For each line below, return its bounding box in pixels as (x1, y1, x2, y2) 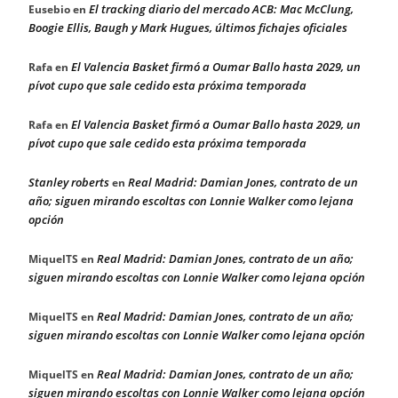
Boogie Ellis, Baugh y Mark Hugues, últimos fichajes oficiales (28, 20, 347, 36)
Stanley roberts (28, 174, 109, 190)
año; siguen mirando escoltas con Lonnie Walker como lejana (28, 193, 354, 209)
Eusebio (28, 2, 70, 17)
